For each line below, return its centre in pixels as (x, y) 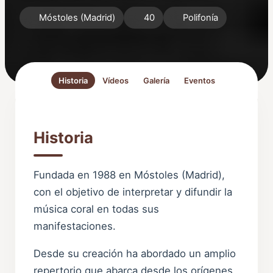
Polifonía (201, 18)
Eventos (199, 81)
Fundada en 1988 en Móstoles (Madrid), (129, 175)
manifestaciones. (75, 226)
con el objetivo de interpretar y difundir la (133, 192)
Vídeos (115, 81)
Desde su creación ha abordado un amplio (135, 254)
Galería (156, 81)
